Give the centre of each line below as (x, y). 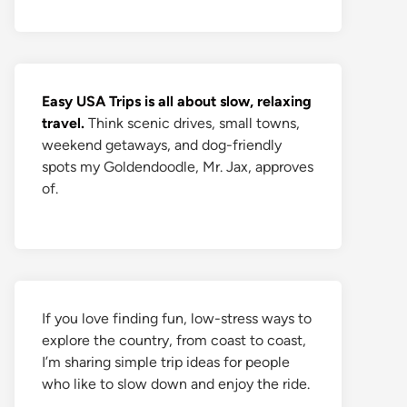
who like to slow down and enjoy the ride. (176, 384)
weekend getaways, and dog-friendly (162, 145)
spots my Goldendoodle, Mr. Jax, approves (178, 167)
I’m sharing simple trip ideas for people (166, 362)
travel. (63, 123)
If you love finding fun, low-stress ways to (177, 318)
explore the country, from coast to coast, (174, 340)
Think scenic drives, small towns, (192, 123)
